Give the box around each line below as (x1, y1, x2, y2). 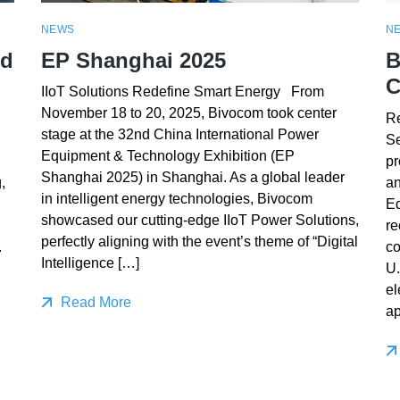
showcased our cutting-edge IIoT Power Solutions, (40, 212, 359, 229)
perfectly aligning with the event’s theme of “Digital (40, 234, 358, 250)
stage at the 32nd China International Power (40, 127, 319, 143)
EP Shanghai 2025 (40, 47, 226, 72)
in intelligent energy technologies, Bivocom (40, 191, 312, 207)
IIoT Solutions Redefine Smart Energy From (40, 84, 324, 100)
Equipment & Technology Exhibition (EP (40, 148, 295, 164)
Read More (56, 295, 131, 311)
